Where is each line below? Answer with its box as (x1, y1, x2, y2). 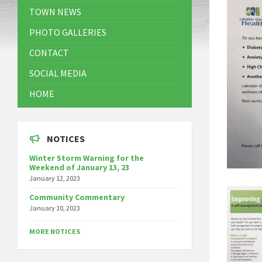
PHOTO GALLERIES (29, 26, 106, 38)
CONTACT (29, 46, 69, 58)
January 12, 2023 (29, 173, 80, 182)
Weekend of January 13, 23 (29, 161, 129, 173)
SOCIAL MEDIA (29, 67, 87, 79)
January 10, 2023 (29, 203, 80, 212)
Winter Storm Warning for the (29, 152, 144, 163)
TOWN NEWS (29, 5, 81, 18)
